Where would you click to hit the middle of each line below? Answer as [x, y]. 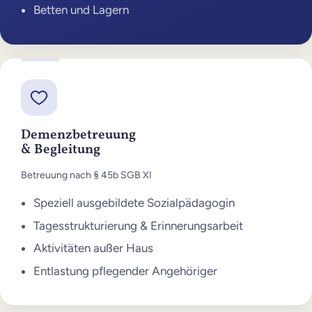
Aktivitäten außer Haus [93, 248]
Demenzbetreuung [79, 135]
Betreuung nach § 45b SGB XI [87, 175]
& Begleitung [61, 149]
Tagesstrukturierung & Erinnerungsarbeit [138, 225]
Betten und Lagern [81, 10]
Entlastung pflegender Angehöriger [125, 271]
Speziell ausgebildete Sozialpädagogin [134, 202]
